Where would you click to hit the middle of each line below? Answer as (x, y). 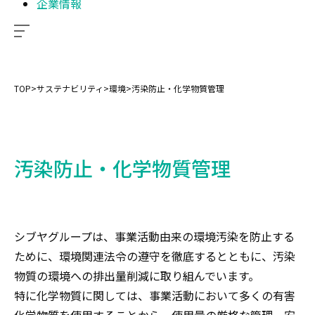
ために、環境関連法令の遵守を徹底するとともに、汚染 (155, 256)
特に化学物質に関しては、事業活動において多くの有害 (155, 295)
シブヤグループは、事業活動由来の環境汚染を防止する (154, 236)
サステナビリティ (70, 88)
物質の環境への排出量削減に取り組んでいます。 (137, 276)
